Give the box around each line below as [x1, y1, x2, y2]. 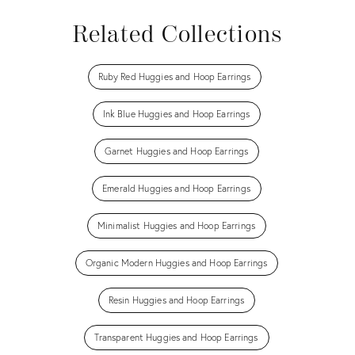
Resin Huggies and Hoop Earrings [108, 294, 245, 306]
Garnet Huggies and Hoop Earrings [104, 145, 249, 157]
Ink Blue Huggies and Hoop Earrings [102, 108, 250, 120]
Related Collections [72, 21, 283, 49]
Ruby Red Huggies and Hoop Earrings [97, 71, 251, 82]
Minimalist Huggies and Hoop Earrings [97, 219, 256, 231]
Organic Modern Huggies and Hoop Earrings [85, 257, 268, 269]
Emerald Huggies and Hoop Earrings [102, 182, 250, 194]
